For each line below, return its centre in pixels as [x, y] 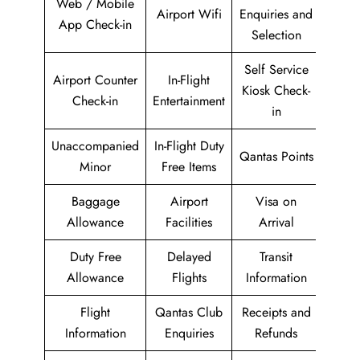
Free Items [189, 166]
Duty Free [95, 256]
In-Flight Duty [189, 145]
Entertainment [189, 100]
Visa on [276, 201]
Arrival [276, 222]
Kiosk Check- [276, 90]
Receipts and [276, 312]
